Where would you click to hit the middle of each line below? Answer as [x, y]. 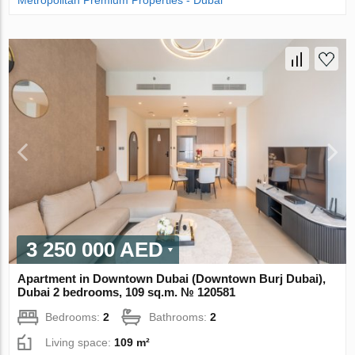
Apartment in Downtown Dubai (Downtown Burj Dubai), [172, 278]
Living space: [80, 342]
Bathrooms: [180, 317]
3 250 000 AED [95, 249]
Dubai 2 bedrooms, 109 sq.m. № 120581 [127, 292]
